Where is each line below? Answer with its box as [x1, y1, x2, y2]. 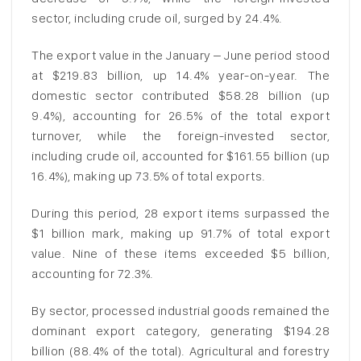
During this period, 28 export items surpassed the [31, 205, 330, 221]
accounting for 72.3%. [31, 265, 154, 281]
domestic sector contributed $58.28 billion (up [31, 88, 330, 104]
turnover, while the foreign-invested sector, [31, 128, 330, 144]
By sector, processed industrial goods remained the [31, 302, 330, 318]
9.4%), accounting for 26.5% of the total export [31, 108, 330, 124]
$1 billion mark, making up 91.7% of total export [31, 225, 330, 241]
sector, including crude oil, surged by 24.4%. [31, 10, 283, 27]
